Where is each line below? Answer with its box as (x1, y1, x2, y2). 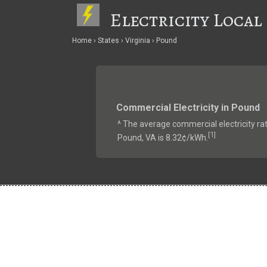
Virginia (125, 36, 150, 45)
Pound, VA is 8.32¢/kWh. (117, 132, 208, 142)
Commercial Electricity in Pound (116, 101, 260, 113)
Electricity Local (110, 7, 263, 33)
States (97, 36, 119, 45)
